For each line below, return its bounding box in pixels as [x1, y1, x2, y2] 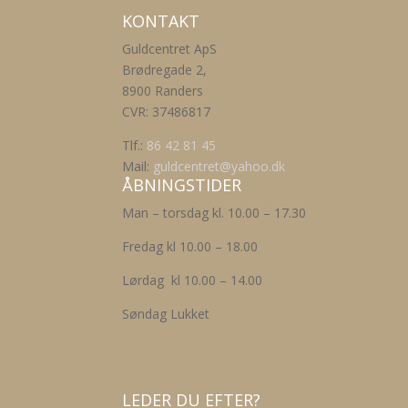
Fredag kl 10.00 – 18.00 [122, 238, 259, 255]
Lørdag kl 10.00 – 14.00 [122, 271, 263, 289]
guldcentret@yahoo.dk [153, 158, 286, 175]
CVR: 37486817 [122, 103, 211, 120]
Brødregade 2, [122, 61, 208, 78]
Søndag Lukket [122, 305, 210, 322]
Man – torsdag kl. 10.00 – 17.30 [122, 204, 307, 221]
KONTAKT [122, 10, 200, 32]
